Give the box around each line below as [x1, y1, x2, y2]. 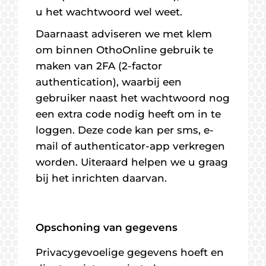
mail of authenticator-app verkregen [36, 140, 225, 152]
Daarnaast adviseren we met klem [36, 28, 212, 40]
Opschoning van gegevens [36, 221, 178, 233]
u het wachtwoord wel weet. [36, 6, 182, 18]
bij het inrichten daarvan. [36, 172, 167, 184]
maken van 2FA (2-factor [36, 60, 162, 72]
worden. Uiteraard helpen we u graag [36, 156, 228, 168]
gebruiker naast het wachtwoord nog [36, 92, 230, 104]
